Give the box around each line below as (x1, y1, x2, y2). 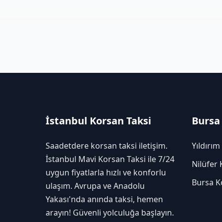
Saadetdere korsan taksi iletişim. (46, 140, 167, 151)
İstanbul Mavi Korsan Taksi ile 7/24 (46, 153, 174, 165)
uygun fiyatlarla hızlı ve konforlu (46, 166, 166, 178)
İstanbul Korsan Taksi (46, 113, 151, 127)
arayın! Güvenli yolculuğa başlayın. (46, 207, 174, 218)
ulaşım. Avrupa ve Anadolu (46, 180, 145, 191)
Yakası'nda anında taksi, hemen (46, 193, 163, 205)
